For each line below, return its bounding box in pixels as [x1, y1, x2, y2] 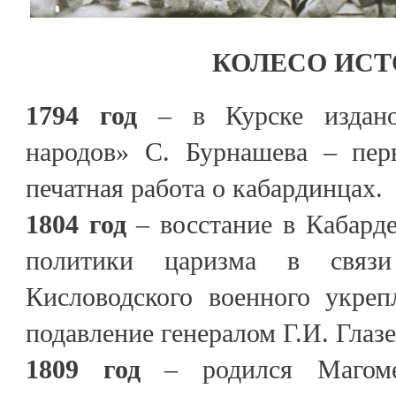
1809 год [26, 354, 141, 385]
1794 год [26, 101, 137, 131]
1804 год [26, 209, 137, 240]
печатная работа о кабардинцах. [26, 173, 383, 203]
